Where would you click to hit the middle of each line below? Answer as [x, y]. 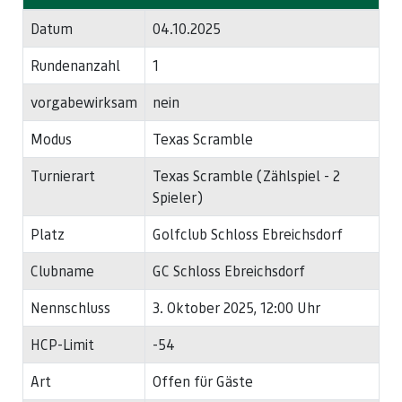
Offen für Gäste [203, 381]
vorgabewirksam [84, 102]
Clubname [62, 271]
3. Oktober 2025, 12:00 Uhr [236, 308]
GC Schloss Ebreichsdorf [229, 271]
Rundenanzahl [75, 66]
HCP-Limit [62, 345]
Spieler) [178, 197]
